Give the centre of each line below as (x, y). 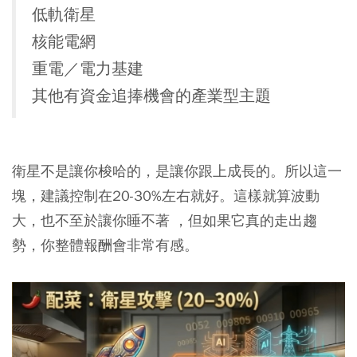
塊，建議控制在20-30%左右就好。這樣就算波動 (166, 195)
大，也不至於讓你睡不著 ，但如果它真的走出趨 (165, 220)
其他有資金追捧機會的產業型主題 (151, 96)
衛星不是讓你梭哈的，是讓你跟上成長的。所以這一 (177, 171)
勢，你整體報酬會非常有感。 (105, 245)
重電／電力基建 (88, 69)
